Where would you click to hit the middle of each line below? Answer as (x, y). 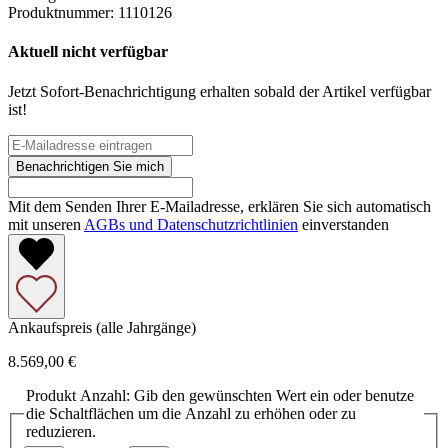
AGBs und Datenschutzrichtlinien (191, 224)
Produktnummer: (63, 13)
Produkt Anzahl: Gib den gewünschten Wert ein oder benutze (220, 395)
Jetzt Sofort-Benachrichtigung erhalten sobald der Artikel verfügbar (219, 91)
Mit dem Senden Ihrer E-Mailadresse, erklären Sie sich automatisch (219, 206)
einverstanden (343, 224)
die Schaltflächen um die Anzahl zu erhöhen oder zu (191, 413)
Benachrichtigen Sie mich (90, 166)
